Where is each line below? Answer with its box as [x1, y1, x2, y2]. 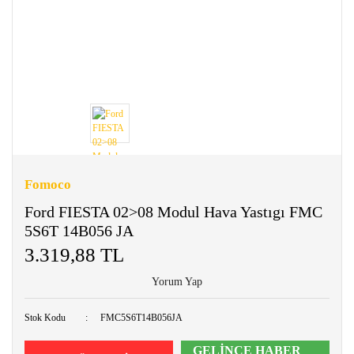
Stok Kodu [24, 312, 66, 324]
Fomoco [24, 177, 71, 193]
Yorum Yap [152, 276, 202, 288]
